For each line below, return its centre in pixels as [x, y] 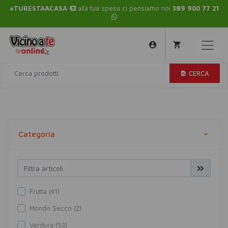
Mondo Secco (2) [55, 208]
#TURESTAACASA [39, 8]
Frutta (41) [45, 191]
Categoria [37, 134]
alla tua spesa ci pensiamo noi [124, 8]
